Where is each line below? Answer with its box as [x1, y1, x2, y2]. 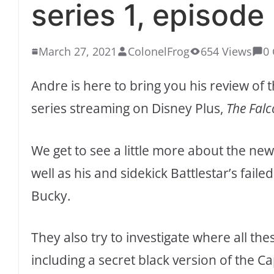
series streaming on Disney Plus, [31, 100, 226, 117]
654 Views [201, 44, 252, 59]
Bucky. [31, 187, 71, 204]
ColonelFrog [128, 44, 190, 59]
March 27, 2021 [39, 44, 117, 59]
